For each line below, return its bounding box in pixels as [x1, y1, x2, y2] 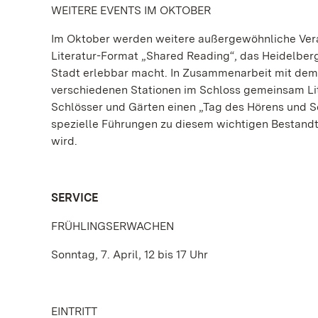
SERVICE [51, 190, 98, 204]
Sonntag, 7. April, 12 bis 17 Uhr [51, 247, 208, 261]
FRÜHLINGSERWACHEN [51, 219, 174, 233]
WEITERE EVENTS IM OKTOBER [51, 3, 211, 17]
